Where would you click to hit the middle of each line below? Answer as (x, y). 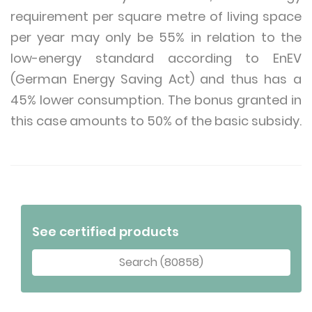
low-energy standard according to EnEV (156, 58)
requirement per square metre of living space (156, 16)
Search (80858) (161, 262)
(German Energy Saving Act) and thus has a (156, 79)
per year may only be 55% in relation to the (156, 37)
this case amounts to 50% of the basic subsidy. (156, 121)
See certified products (106, 232)
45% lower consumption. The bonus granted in (156, 100)
